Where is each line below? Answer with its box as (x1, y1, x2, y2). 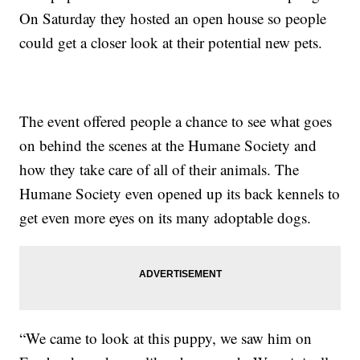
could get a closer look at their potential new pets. (19, 32, 323, 53)
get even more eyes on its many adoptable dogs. (19, 207, 312, 228)
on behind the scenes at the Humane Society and (19, 135, 317, 156)
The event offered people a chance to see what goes (19, 111, 333, 132)
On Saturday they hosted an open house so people (19, 8, 327, 29)
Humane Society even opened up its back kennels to (19, 183, 341, 204)
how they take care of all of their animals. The (19, 159, 300, 180)
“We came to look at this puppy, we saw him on (19, 328, 313, 349)
